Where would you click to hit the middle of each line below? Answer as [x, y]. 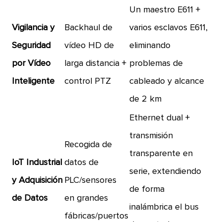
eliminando [150, 46]
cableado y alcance [167, 81]
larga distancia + [96, 63]
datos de [82, 163]
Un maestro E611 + [165, 10]
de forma [147, 189]
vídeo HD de [89, 46]
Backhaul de [89, 28]
